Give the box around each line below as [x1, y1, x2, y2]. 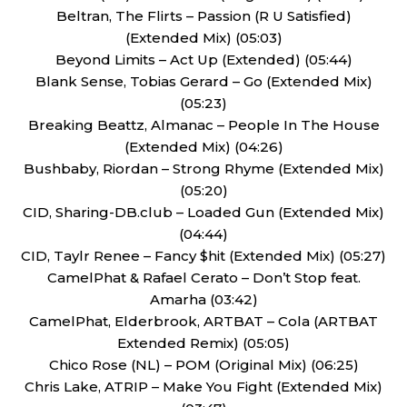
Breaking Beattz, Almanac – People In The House [27, 116, 380, 134]
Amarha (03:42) [149, 291, 258, 308]
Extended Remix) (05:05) [117, 334, 290, 352]
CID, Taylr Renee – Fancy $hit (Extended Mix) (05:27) [21, 247, 386, 264]
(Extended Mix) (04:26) [124, 138, 283, 155]
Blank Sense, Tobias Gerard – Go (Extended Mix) [35, 73, 372, 90]
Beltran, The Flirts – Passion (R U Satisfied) [55, 7, 352, 25]
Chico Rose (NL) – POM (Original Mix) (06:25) [48, 356, 359, 373]
